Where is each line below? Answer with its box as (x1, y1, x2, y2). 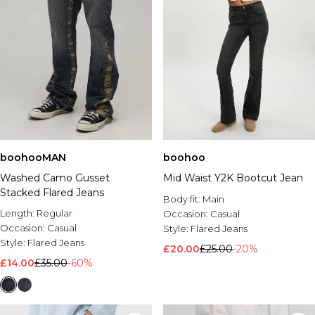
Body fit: (163, 193, 202, 205)
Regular (37, 207, 72, 219)
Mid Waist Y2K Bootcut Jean (163, 172, 303, 184)
